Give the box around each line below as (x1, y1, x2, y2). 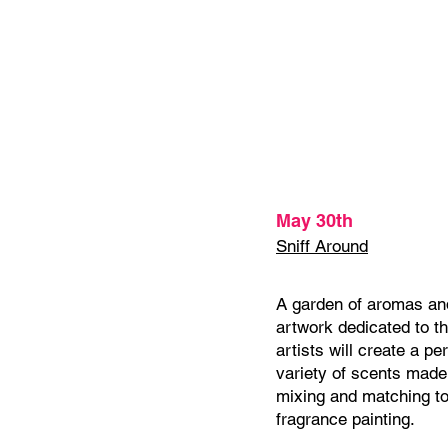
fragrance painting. (276, 409, 415, 429)
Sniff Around (276, 236, 368, 256)
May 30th (276, 210, 358, 231)
